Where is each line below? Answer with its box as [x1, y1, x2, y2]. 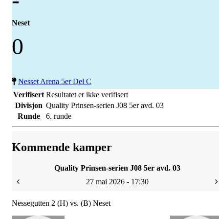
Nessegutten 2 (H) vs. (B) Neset [12, 198, 110, 207]
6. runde [46, 112, 71, 120]
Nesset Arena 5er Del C [18, 77, 91, 86]
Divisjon [15, 101, 43, 109]
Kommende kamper [12, 140, 112, 153]
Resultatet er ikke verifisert [46, 90, 128, 99]
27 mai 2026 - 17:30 [86, 177, 149, 186]
